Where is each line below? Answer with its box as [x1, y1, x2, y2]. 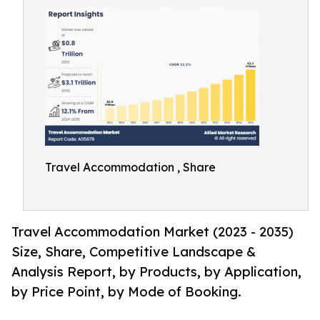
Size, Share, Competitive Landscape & [11, 244, 256, 260]
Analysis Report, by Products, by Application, [11, 264, 301, 280]
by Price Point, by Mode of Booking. [11, 284, 241, 300]
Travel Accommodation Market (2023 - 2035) [11, 224, 294, 240]
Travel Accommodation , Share [45, 160, 216, 174]
